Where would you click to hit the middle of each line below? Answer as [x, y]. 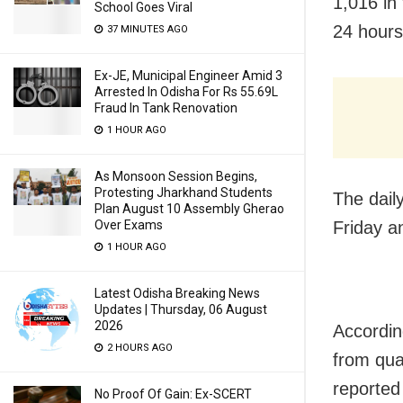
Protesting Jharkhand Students [184, 193]
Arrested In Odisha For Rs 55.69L [186, 92]
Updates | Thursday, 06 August [181, 309]
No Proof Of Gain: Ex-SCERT [173, 394]
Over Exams [129, 225]
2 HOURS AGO [139, 348]
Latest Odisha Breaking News [177, 293]
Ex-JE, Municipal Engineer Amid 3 [188, 76]
